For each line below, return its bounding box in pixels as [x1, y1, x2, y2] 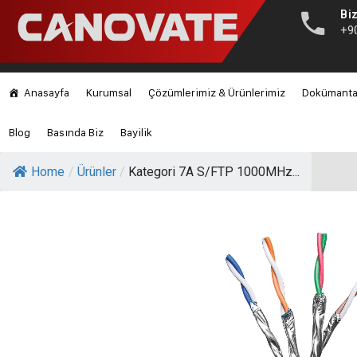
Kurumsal [86, 85, 131, 99]
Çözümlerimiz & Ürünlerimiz [148, 85, 285, 99]
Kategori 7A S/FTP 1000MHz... [128, 164, 300, 179]
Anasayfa [24, 85, 69, 99]
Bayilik [120, 125, 152, 139]
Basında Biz [47, 125, 104, 139]
